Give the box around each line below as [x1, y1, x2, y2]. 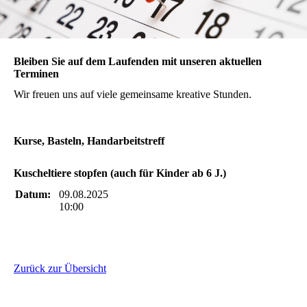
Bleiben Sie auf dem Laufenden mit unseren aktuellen [14, 56, 262, 68]
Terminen [14, 68, 59, 80]
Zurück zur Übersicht [14, 262, 106, 274]
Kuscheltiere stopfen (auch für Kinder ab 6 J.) [14, 167, 226, 179]
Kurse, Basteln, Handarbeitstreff [14, 134, 164, 147]
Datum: [15, 188, 51, 200]
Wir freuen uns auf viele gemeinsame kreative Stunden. [14, 88, 251, 100]
